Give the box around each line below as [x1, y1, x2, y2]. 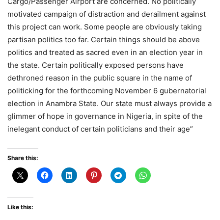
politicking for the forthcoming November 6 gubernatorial [7, 86, 206, 95]
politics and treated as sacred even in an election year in [7, 48, 203, 57]
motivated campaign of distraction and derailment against [7, 9, 206, 19]
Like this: [7, 203, 33, 211]
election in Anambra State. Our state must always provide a [7, 99, 212, 108]
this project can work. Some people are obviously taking [7, 22, 202, 31]
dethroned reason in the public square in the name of [7, 73, 192, 82]
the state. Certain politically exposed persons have [7, 60, 184, 70]
